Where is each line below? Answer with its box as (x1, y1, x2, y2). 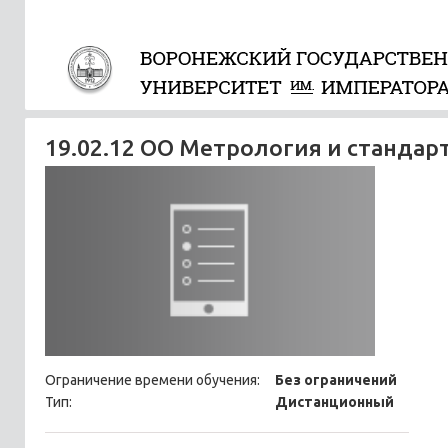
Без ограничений (275, 371, 397, 388)
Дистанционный (275, 393, 394, 410)
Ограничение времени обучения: (45, 371, 260, 388)
